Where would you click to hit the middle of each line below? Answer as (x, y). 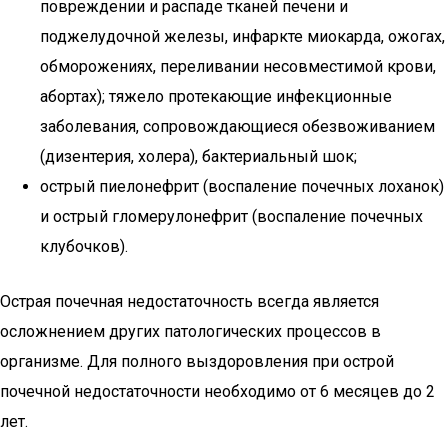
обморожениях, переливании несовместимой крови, (238, 66)
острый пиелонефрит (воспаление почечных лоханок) (242, 186)
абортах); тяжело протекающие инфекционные (216, 96)
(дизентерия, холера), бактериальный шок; (198, 156)
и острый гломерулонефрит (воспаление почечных (231, 216)
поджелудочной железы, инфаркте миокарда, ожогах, (242, 36)
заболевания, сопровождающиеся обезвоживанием (237, 126)
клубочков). (84, 246)
